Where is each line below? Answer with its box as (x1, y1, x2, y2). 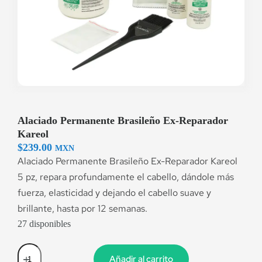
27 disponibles (18, 219, 71, 229)
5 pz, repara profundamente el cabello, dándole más (18, 171, 234, 183)
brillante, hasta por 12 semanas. (18, 202, 147, 215)
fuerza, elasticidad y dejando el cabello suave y (18, 187, 211, 199)
